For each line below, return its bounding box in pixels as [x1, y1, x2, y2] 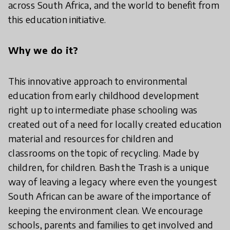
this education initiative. [8, 13, 106, 26]
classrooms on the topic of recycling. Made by [8, 147, 200, 159]
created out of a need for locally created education [8, 118, 222, 130]
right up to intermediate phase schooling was [8, 104, 198, 116]
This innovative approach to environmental [8, 75, 188, 87]
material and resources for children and [8, 132, 174, 145]
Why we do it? [8, 44, 79, 56]
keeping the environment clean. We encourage [8, 204, 203, 217]
